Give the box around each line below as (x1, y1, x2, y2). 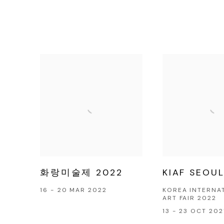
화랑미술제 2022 (40, 166, 123, 178)
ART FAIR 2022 (162, 193, 216, 202)
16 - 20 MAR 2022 (40, 185, 107, 194)
